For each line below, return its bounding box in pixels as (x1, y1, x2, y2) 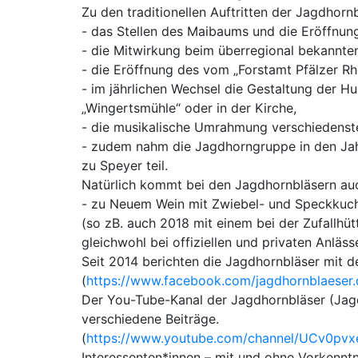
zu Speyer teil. (82, 157, 168, 173)
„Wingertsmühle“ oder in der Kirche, (82, 99, 296, 116)
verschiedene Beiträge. (82, 310, 219, 327)
